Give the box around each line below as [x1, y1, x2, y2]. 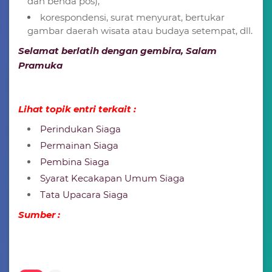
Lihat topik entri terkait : [18, 103, 136, 115]
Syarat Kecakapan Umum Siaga [40, 172, 185, 184]
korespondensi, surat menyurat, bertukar [40, 11, 225, 23]
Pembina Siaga [40, 155, 109, 168]
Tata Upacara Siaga [40, 188, 128, 200]
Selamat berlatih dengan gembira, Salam [18, 44, 217, 56]
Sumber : [18, 208, 60, 220]
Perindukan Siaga [40, 123, 121, 135]
